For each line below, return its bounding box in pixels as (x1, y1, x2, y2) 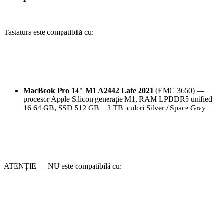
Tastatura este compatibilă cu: (4, 28, 93, 37)
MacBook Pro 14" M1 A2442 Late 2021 (23, 86, 154, 95)
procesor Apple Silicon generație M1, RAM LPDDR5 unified (23, 95, 212, 104)
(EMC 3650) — (154, 86, 204, 95)
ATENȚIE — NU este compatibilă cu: (4, 162, 122, 170)
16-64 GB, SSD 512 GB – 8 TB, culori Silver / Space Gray (23, 104, 206, 112)
